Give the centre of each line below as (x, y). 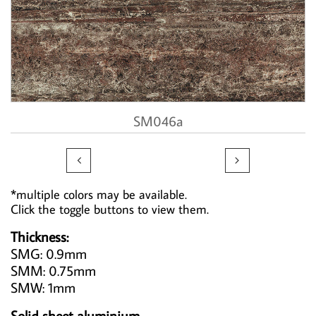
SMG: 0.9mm (49, 253)
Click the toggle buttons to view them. (110, 209)
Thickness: (39, 236)
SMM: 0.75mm (53, 270)
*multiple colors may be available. (99, 194)
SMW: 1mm (43, 287)
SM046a (158, 120)
